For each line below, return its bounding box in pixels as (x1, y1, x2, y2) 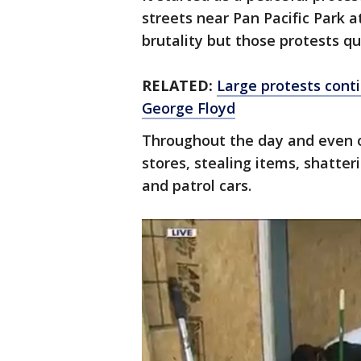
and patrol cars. (142, 176, 255, 195)
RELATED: (142, 76, 213, 95)
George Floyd (142, 98, 235, 118)
